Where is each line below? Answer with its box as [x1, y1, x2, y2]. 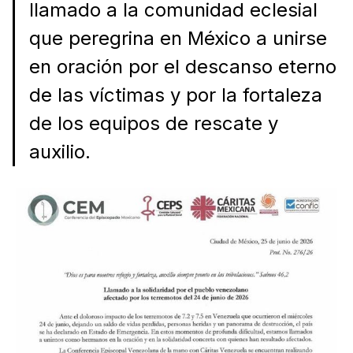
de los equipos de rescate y [28, 111, 278, 135]
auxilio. [28, 139, 91, 163]
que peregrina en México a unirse [28, 26, 327, 50]
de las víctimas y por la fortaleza [28, 83, 322, 106]
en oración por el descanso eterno [28, 54, 336, 78]
